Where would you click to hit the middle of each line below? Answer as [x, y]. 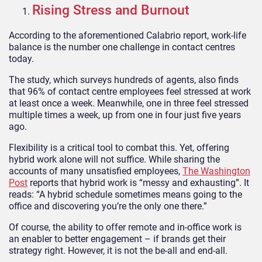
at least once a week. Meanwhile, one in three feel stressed [129, 103]
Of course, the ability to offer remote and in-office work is [125, 227]
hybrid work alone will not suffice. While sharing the [114, 159]
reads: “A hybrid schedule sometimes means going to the [125, 194]
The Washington [216, 171]
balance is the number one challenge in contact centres [122, 47]
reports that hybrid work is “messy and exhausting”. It [138, 182]
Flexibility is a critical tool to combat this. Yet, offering [119, 147]
